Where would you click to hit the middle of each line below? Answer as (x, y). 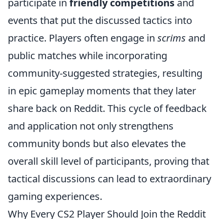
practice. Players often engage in (83, 38)
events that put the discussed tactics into (100, 20)
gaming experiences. (55, 196)
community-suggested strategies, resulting (105, 73)
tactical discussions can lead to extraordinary (109, 179)
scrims (172, 38)
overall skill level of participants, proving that (109, 161)
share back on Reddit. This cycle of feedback (107, 108)
